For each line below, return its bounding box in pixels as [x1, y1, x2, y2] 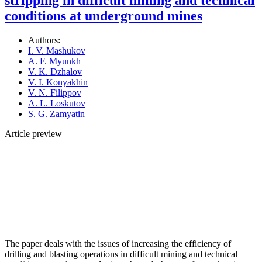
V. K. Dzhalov [28, 67, 82, 77]
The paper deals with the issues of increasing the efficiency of [5, 239, 231, 249]
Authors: [28, 35, 60, 46]
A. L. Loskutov [28, 98, 85, 109]
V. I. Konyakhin [28, 77, 88, 88]
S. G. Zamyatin [28, 109, 85, 119]
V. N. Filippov [28, 88, 81, 98]
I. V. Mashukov [28, 46, 85, 56]
